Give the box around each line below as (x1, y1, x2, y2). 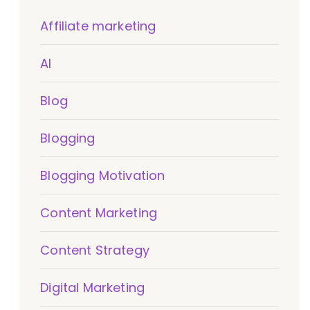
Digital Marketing (40, 279, 145, 296)
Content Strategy (40, 241, 149, 259)
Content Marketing (40, 204, 158, 221)
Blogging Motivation (40, 167, 165, 184)
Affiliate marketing (40, 17, 156, 35)
